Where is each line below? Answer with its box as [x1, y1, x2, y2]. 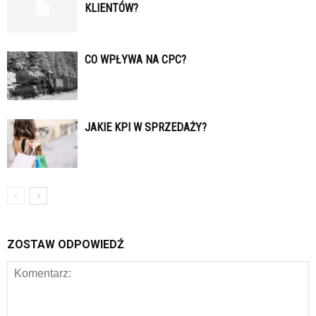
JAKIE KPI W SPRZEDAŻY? [85, 120, 207, 134]
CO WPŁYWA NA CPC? [85, 52, 186, 66]
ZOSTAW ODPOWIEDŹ [7, 237, 124, 251]
